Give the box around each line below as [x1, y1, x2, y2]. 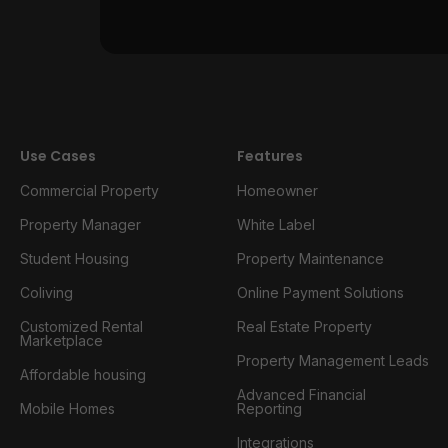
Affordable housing [20, 366, 146, 383]
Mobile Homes [20, 400, 115, 417]
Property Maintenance [237, 250, 385, 267]
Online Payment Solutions [237, 284, 405, 301]
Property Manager [20, 216, 141, 233]
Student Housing [20, 250, 129, 267]
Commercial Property [20, 182, 159, 199]
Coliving [20, 284, 73, 301]
